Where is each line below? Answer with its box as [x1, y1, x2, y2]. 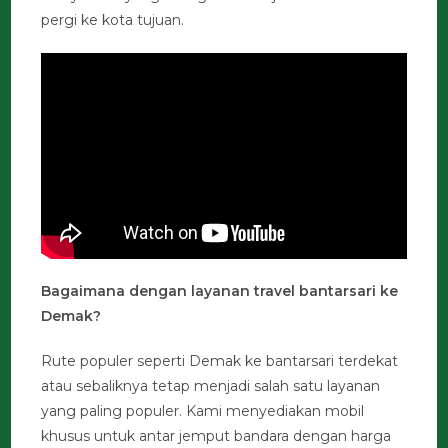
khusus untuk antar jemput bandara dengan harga [41, 427, 392, 446]
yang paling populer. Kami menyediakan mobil [41, 402, 365, 421]
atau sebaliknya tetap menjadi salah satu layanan [41, 377, 381, 396]
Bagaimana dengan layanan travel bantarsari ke [41, 282, 399, 301]
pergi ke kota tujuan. [41, 11, 185, 30]
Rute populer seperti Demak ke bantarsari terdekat [41, 352, 399, 371]
